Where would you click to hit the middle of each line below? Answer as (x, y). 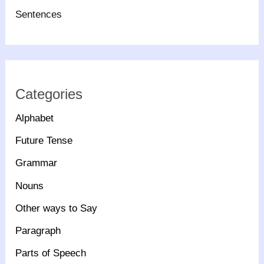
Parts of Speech (51, 253)
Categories (49, 94)
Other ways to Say (57, 208)
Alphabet (35, 118)
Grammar (37, 163)
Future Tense (44, 141)
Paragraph (38, 231)
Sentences (39, 15)
